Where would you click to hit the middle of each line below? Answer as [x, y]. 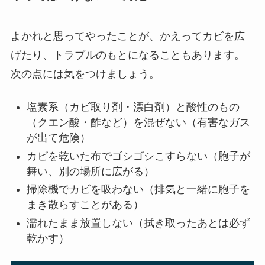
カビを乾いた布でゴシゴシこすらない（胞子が [138, 156]
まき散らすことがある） [85, 205]
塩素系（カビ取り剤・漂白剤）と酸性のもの [133, 107]
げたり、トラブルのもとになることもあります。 [127, 55]
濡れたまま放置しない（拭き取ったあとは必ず [138, 223]
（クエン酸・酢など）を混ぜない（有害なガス [138, 123]
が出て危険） [58, 138]
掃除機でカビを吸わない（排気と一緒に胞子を [138, 190]
